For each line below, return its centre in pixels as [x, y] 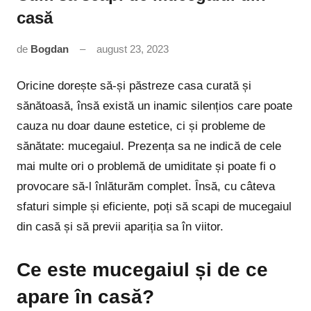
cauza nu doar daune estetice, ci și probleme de [141, 126]
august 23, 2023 [133, 49]
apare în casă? [85, 297]
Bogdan [50, 49]
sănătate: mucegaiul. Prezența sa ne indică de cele [149, 146]
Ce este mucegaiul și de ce [142, 270]
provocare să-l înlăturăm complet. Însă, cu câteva [146, 187]
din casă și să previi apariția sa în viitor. [120, 227]
